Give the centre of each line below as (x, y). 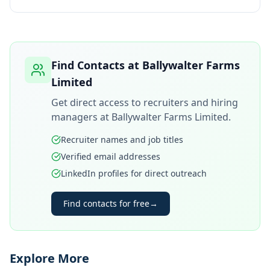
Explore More (49, 258)
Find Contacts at (97, 65)
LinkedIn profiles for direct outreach (134, 173)
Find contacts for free (106, 203)
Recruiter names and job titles (122, 140)
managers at (81, 117)
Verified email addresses (111, 156)
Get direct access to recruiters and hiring (145, 102)
